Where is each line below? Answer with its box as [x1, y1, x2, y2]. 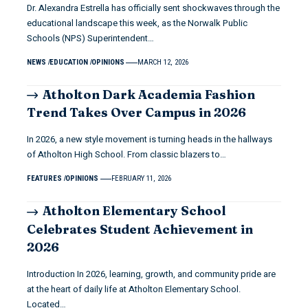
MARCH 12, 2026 [137, 58, 188, 67]
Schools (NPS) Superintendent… [27, 32, 154, 45]
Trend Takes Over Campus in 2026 [27, 104, 246, 121]
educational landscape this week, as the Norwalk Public [27, 16, 247, 30]
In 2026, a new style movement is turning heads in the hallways [27, 133, 272, 146]
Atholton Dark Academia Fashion [43, 87, 256, 103]
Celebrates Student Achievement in [27, 221, 253, 237]
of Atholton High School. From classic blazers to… [27, 148, 226, 162]
